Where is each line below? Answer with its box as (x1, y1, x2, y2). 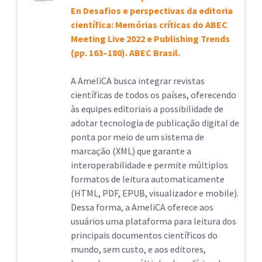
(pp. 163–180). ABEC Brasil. (70, 47, 180, 58)
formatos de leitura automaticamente (70, 173, 225, 185)
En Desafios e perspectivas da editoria (70, 5, 233, 16)
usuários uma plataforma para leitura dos (70, 215, 236, 227)
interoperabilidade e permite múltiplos (70, 159, 228, 171)
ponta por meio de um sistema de (70, 131, 204, 143)
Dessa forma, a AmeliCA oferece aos (70, 201, 213, 213)
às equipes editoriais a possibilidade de (70, 103, 223, 115)
